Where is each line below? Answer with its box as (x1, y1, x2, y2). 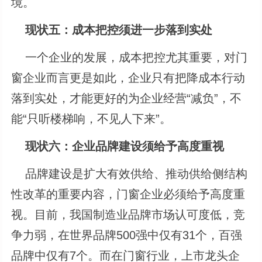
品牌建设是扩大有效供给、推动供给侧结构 (11, 167, 248, 180)
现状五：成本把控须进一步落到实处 (25, 23, 213, 36)
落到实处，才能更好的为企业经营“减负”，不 (11, 91, 242, 105)
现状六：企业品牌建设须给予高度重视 (25, 139, 225, 153)
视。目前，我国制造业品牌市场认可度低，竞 (11, 208, 246, 221)
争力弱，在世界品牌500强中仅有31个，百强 (11, 228, 243, 242)
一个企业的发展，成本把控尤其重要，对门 (11, 50, 248, 64)
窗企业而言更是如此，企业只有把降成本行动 (11, 71, 246, 84)
